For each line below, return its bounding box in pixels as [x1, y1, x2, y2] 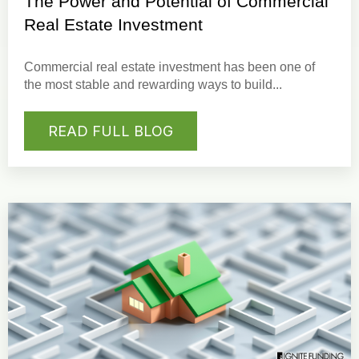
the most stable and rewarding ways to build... [24, 78, 282, 92]
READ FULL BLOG [48, 123, 173, 140]
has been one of [220, 60, 315, 75]
